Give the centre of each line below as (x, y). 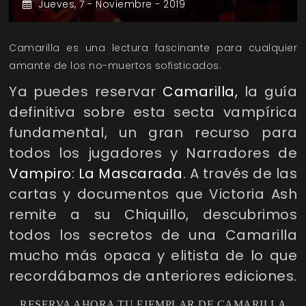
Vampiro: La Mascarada (96, 174)
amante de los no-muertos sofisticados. (115, 66)
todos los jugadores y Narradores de (153, 153)
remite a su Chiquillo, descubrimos (153, 215)
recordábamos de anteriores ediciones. (153, 276)
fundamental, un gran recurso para (153, 133)
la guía (268, 92)
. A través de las (240, 174)
